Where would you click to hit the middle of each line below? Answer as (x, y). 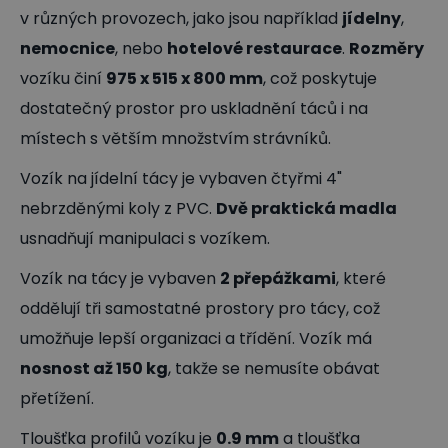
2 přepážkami (278, 278)
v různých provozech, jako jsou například (181, 18)
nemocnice (67, 48)
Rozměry (386, 48)
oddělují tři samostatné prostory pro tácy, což (200, 308)
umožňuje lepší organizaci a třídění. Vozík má (196, 338)
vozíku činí (63, 78)
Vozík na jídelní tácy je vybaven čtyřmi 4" (181, 178)
